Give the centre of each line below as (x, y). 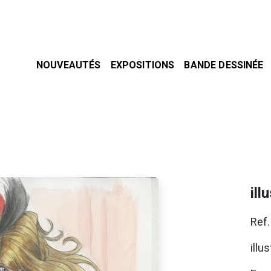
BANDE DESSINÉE (224, 65)
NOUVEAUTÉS (69, 65)
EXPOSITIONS (142, 65)
